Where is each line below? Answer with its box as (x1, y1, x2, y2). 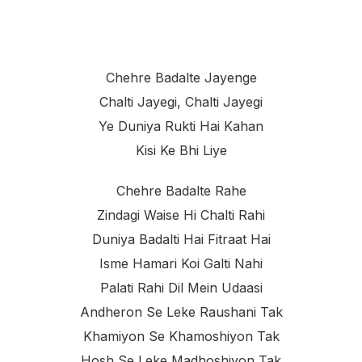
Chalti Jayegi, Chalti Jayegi (99, 94, 263, 111)
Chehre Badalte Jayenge (105, 69, 257, 86)
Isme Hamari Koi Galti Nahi (99, 255, 263, 272)
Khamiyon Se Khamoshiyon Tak (82, 328, 280, 345)
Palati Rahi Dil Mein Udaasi (99, 280, 263, 297)
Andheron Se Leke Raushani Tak (79, 304, 283, 321)
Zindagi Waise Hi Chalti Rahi (97, 207, 265, 224)
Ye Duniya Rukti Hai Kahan (99, 118, 263, 135)
